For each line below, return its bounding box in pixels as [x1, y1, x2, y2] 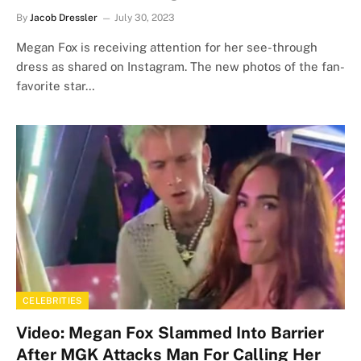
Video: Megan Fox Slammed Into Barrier [16, 323, 324, 342]
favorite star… [16, 78, 95, 93]
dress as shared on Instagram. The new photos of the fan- [16, 59, 345, 73]
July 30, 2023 [114, 11, 175, 23]
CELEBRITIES [23, 296, 82, 305]
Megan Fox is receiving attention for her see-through [16, 39, 317, 54]
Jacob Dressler [30, 11, 98, 23]
